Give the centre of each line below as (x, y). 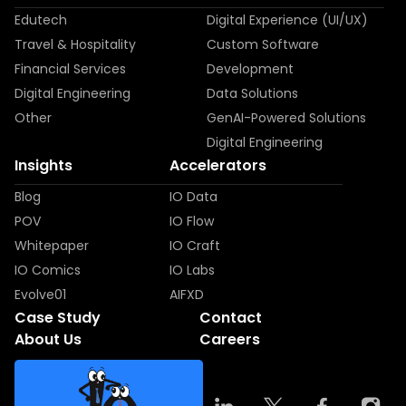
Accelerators (217, 165)
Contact (230, 318)
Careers (229, 339)
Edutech (41, 20)
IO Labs (192, 270)
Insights (43, 165)
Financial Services (70, 69)
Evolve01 (40, 295)
